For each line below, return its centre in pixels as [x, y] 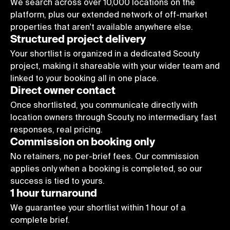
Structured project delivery [78, 40]
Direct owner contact [63, 91]
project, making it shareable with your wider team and [115, 65]
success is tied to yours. [57, 180]
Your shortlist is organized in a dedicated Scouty [105, 53]
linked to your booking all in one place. [84, 78]
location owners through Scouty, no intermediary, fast [113, 117]
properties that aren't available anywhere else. [102, 26]
